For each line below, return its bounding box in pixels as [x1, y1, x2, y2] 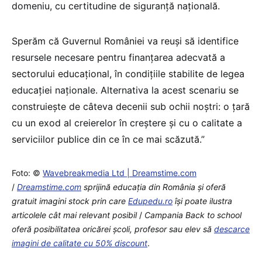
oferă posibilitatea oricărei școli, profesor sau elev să [12, 223, 214, 234]
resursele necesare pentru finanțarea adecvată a [12, 51, 225, 63]
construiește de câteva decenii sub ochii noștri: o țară [12, 100, 250, 112]
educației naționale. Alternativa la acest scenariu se [12, 84, 239, 96]
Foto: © [12, 167, 43, 178]
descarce [214, 223, 250, 234]
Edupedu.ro [128, 195, 173, 206]
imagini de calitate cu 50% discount [12, 237, 147, 248]
